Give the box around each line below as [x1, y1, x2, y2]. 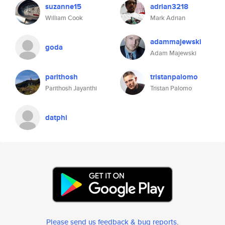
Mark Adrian [150, 13, 185, 23]
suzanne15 [45, 1, 81, 12]
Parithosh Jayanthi [45, 83, 97, 93]
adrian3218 [150, 1, 188, 12]
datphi [45, 112, 67, 123]
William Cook [45, 13, 83, 23]
